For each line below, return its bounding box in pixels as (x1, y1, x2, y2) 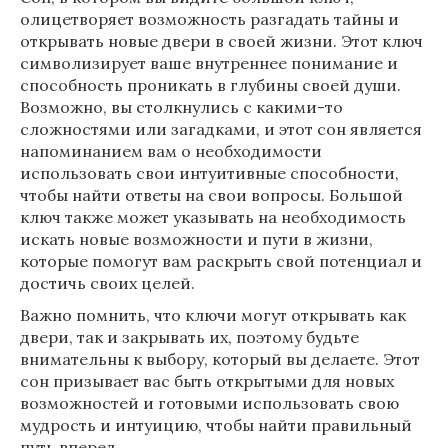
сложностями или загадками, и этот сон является (20, 119, 422, 139)
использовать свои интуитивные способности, (20, 163, 399, 183)
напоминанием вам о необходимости (20, 141, 322, 161)
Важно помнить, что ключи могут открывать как (20, 305, 406, 325)
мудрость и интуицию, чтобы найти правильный (20, 415, 412, 435)
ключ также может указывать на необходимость (20, 207, 406, 227)
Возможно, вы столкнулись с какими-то (20, 97, 343, 117)
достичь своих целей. (20, 273, 195, 293)
